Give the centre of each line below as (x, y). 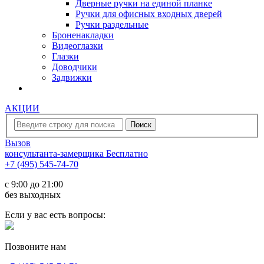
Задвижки (72, 77)
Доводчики (75, 67)
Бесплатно (127, 153)
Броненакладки (83, 35)
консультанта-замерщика (54, 153)
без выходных (33, 194)
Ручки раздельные (112, 24)
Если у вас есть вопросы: (55, 214)
